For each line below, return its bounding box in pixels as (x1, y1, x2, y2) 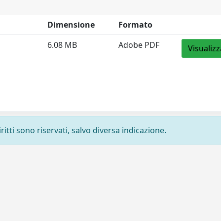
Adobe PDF (118, 39, 160, 51)
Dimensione (47, 19, 95, 31)
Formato (118, 19, 153, 31)
